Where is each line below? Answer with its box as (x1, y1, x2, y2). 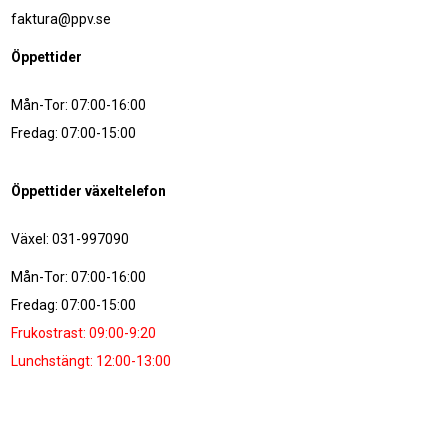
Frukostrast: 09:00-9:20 (11, 325, 157, 341)
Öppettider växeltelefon (11, 183, 167, 199)
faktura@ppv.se (11, 11, 112, 27)
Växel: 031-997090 (11, 231, 130, 247)
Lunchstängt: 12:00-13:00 (11, 353, 172, 369)
